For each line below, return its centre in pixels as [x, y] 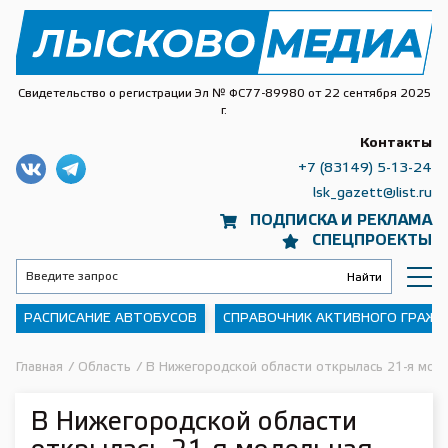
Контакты [396, 143]
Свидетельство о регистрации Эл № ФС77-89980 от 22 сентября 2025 [224, 93]
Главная [39, 367]
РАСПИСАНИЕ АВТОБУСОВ [110, 318]
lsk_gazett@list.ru [372, 193]
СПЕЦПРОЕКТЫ [372, 241]
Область [104, 367]
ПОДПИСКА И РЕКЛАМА [341, 221]
